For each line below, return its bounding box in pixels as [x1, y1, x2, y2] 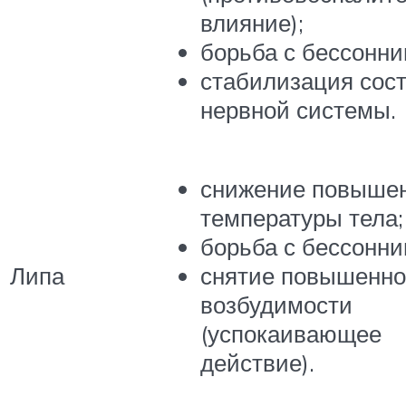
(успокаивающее [200, 319, 382, 349]
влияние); [200, 8, 304, 38]
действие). [200, 348, 314, 378]
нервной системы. [200, 95, 396, 125]
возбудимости [200, 290, 353, 320]
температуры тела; [200, 203, 403, 233]
